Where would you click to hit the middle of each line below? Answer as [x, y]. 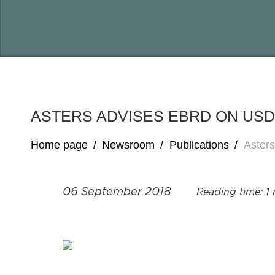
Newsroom [128, 145]
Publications [199, 145]
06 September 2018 [118, 192]
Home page [59, 145]
